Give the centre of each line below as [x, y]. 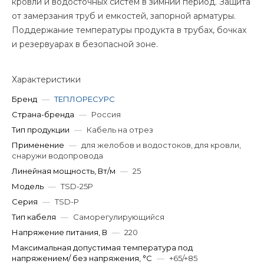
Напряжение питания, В [60, 232]
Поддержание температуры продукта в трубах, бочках [129, 30]
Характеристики [46, 80]
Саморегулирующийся [119, 217]
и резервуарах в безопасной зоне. [85, 44]
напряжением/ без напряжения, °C [82, 258]
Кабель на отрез [120, 130]
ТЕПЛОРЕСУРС [85, 99]
